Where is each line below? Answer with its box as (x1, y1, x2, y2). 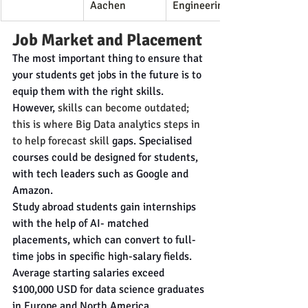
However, (12, 101, 58, 115)
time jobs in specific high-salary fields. (12, 250, 195, 263)
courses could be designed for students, (12, 151, 201, 164)
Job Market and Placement (12, 30, 202, 50)
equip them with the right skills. (12, 85, 166, 98)
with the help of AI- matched (12, 217, 151, 230)
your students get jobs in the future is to (12, 68, 204, 82)
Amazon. (12, 184, 53, 197)
